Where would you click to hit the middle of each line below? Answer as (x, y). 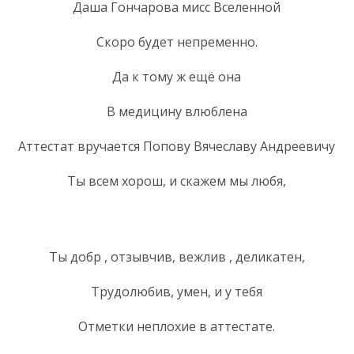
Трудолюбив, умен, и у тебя (177, 291)
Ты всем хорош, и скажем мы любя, (177, 181)
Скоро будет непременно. (177, 41)
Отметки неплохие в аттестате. (177, 326)
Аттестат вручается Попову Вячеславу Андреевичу (177, 146)
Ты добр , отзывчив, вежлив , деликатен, (177, 256)
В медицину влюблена (177, 111)
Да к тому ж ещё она (177, 76)
